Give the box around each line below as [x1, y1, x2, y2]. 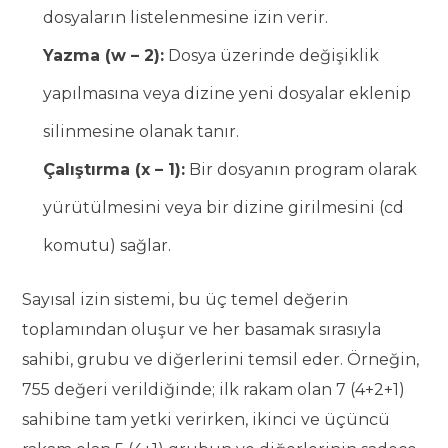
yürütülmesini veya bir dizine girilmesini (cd [43, 198, 405, 217]
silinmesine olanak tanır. [43, 122, 240, 141]
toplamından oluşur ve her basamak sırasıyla [22, 320, 382, 339]
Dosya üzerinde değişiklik [164, 46, 380, 65]
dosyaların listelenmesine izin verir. [43, 8, 329, 27]
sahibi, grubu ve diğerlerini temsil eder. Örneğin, [22, 350, 420, 369]
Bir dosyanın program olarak [185, 160, 418, 179]
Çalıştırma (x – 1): [43, 160, 186, 179]
